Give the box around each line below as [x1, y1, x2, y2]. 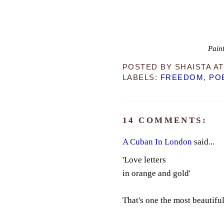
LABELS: [122, 73, 160, 82]
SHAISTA [174, 62, 211, 71]
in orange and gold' [122, 168, 190, 178]
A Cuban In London [122, 137, 192, 147]
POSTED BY [122, 62, 175, 71]
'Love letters [122, 155, 166, 165]
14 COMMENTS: [122, 115, 207, 125]
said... [191, 137, 214, 147]
